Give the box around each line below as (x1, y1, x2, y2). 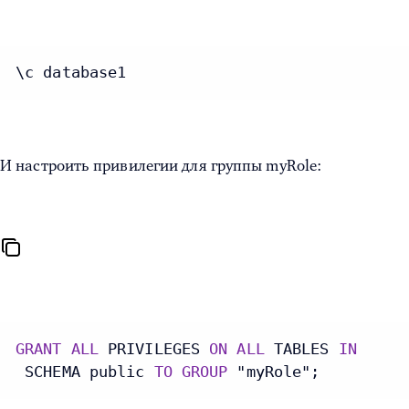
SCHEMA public (16, 362, 154, 382)
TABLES (264, 340, 339, 359)
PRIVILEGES (98, 340, 210, 359)
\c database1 (16, 63, 127, 82)
